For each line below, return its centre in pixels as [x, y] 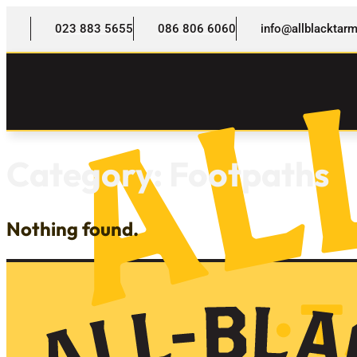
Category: [88, 174]
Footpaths [249, 174]
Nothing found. [73, 228]
